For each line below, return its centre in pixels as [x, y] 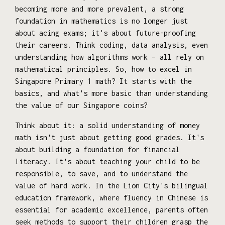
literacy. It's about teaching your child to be [107, 161]
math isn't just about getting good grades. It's [109, 137]
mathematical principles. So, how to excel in [103, 69]
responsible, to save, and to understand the [101, 173]
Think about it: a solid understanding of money [107, 125]
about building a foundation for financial [97, 149]
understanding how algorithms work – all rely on [109, 57]
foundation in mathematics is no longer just [101, 21]
